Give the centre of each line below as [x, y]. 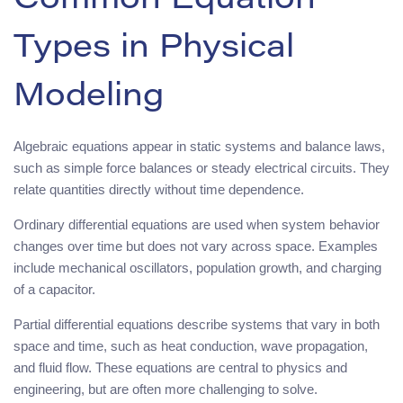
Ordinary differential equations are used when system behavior [197, 224]
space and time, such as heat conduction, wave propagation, [191, 345]
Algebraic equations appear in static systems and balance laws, [199, 146]
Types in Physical [154, 49]
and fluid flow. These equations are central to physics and [180, 367]
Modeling [89, 98]
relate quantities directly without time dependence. [159, 189]
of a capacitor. [54, 289]
